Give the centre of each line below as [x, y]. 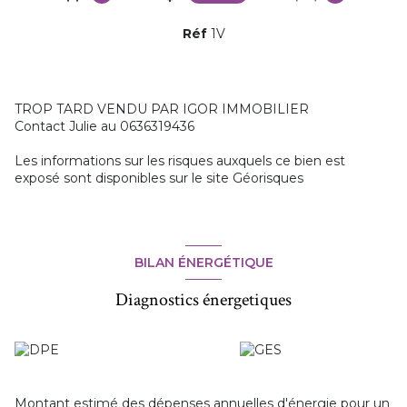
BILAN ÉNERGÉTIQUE [203, 262]
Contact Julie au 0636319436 [104, 127]
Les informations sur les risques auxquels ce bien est [180, 161]
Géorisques [268, 179]
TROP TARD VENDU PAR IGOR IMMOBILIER [162, 109]
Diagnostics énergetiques [203, 300]
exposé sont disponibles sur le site [124, 179]
